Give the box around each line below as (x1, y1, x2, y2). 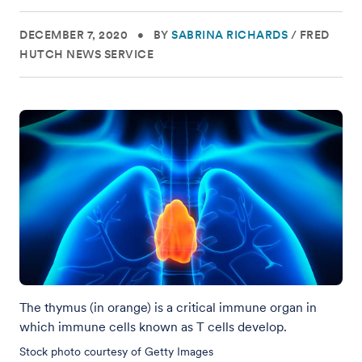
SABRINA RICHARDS (171, 28, 288, 41)
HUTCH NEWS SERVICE (19, 48, 154, 61)
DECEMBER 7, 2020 (19, 28, 128, 41)
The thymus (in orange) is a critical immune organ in (19, 300, 317, 315)
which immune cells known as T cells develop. (19, 319, 287, 335)
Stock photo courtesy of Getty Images (19, 345, 213, 358)
